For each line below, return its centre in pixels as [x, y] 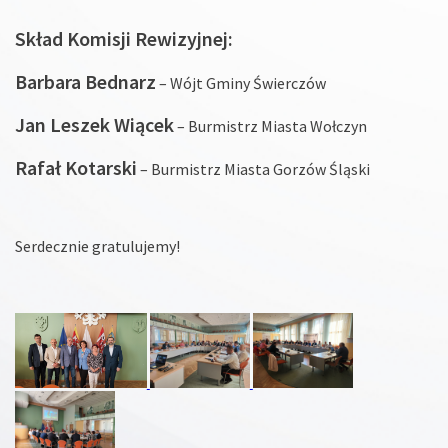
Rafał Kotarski [76, 167]
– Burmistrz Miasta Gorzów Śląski [253, 168]
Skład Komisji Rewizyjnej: [124, 38]
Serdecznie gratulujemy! [97, 245]
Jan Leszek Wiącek [94, 124]
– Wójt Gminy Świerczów [241, 82]
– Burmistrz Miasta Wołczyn [270, 125]
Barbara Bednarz [85, 81]
